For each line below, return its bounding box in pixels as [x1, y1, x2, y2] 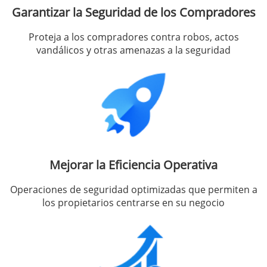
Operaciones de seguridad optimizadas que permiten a [10, 182, 257, 196]
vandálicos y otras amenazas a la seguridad [36, 43, 231, 57]
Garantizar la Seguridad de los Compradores [11, 4, 256, 20]
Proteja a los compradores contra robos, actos [28, 30, 239, 44]
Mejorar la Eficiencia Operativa [49, 156, 218, 173]
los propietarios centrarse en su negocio [42, 195, 225, 209]
